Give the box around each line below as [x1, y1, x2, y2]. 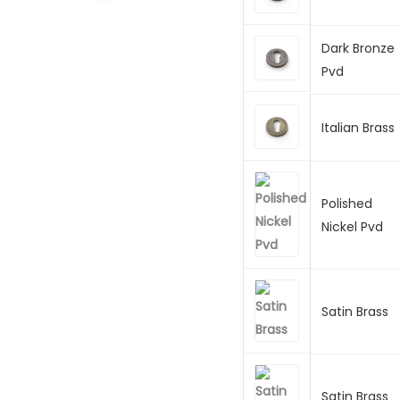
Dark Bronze [321, 38, 395, 57]
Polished [321, 194, 372, 212]
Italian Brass [321, 118, 395, 137]
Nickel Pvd [321, 217, 383, 236]
